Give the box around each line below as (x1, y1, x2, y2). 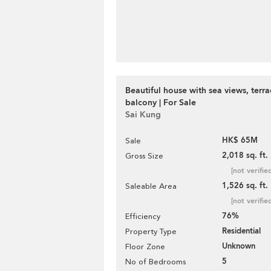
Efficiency (125, 212, 160, 221)
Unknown (222, 241, 255, 252)
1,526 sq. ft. (222, 180, 268, 191)
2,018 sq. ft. (222, 150, 268, 161)
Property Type (125, 227, 177, 236)
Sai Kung (125, 109, 161, 120)
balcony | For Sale (125, 97, 196, 108)
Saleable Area (125, 181, 177, 191)
